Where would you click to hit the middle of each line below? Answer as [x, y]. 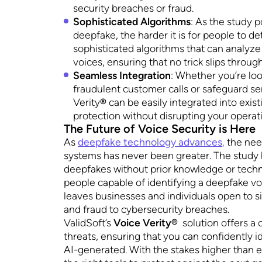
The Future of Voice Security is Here [160, 129]
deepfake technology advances [150, 142]
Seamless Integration [122, 75]
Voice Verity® [147, 223]
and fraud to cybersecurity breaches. [147, 209]
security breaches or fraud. [134, 8]
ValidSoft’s [89, 223]
